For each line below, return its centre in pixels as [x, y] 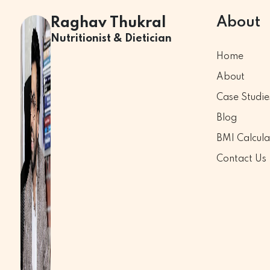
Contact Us [241, 159]
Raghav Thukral [108, 23]
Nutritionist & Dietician [111, 39]
